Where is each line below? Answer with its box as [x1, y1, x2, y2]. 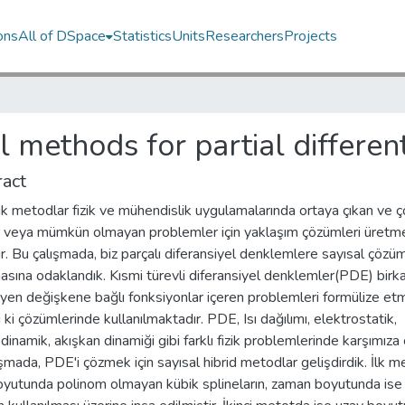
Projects [284, 26, 338, 46]
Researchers [205, 26, 285, 46]
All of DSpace [18, 26, 107, 46]
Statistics [113, 26, 173, 46]
